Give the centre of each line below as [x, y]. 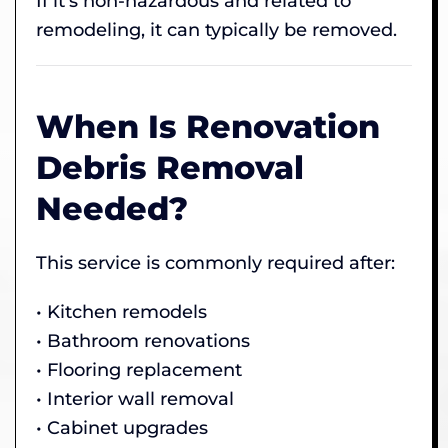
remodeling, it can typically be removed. [216, 29]
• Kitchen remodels [121, 311]
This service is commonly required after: [215, 262]
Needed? [112, 208]
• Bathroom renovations [143, 340]
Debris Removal [170, 167]
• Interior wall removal [135, 398]
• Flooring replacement [139, 369]
